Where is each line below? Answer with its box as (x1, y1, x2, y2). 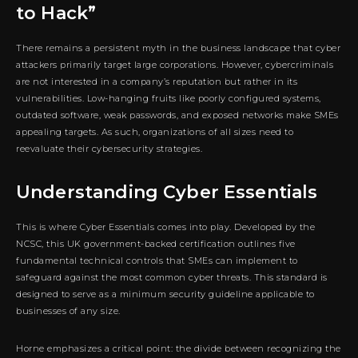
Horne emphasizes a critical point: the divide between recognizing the (16, 342, 341, 354)
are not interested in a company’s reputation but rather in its (16, 75, 297, 87)
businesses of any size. (16, 304, 121, 316)
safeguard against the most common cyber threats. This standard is (16, 271, 328, 283)
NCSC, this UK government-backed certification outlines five (16, 237, 296, 249)
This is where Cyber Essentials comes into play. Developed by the (16, 221, 315, 233)
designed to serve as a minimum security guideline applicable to (16, 288, 315, 300)
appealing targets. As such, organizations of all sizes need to (16, 125, 293, 137)
